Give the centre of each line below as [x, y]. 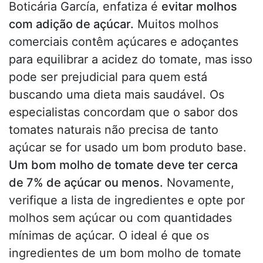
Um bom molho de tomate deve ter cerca [123, 165]
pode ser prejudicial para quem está [108, 77]
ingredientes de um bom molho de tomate [125, 253]
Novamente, [199, 183]
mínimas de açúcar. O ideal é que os [109, 236]
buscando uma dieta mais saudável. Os [117, 95]
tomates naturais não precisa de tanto [114, 130]
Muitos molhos [176, 24]
